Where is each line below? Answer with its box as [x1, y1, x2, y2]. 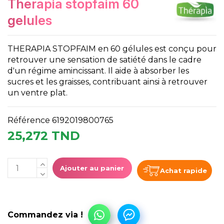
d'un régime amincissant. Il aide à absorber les [7, 66, 189, 76]
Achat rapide [159, 166, 207, 175]
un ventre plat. [7, 88, 67, 98]
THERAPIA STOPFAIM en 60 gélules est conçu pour [7, 44, 216, 54]
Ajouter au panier [60, 164, 124, 172]
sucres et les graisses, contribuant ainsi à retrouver [7, 77, 207, 87]
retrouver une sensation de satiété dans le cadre [7, 55, 201, 65]
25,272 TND [7, 128, 80, 143]
